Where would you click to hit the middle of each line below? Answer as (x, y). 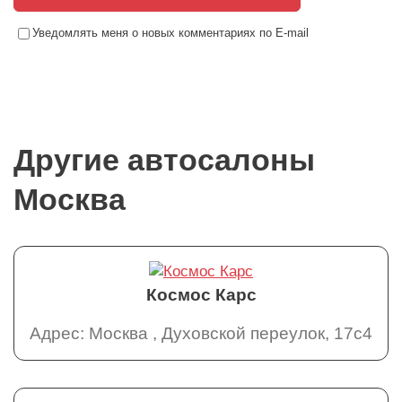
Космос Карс (201, 294)
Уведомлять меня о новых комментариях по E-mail (170, 33)
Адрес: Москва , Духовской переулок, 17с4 (201, 333)
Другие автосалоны (164, 160)
